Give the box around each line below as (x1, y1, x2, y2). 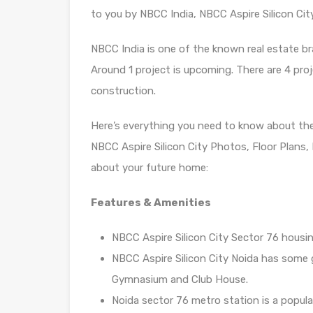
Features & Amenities (91, 196, 211, 209)
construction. (91, 84, 156, 97)
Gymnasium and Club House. (112, 272, 248, 286)
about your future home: (91, 161, 208, 174)
